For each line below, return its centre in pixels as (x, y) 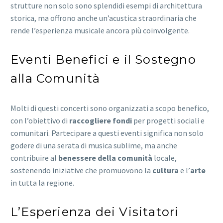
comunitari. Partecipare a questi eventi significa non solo (107, 133)
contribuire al (34, 158)
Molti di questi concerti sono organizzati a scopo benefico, (110, 108)
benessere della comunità (105, 158)
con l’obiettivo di (40, 120)
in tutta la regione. (42, 182)
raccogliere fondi (101, 120)
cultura (166, 170)
